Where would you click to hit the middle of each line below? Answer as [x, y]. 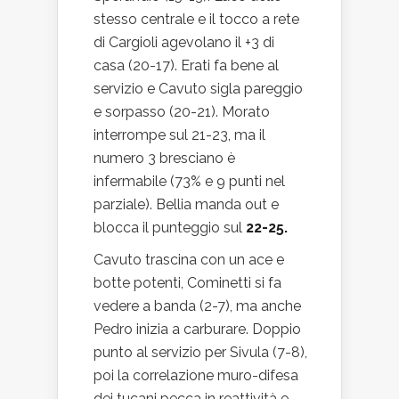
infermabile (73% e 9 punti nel [189, 181]
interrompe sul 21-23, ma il [179, 135]
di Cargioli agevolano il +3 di [184, 42]
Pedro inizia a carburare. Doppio [197, 329]
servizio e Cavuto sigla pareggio [198, 89]
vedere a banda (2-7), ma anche [197, 306]
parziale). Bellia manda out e [186, 204]
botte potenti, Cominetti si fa [187, 283]
